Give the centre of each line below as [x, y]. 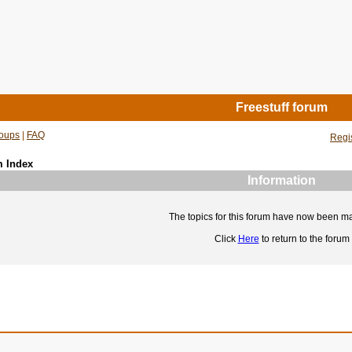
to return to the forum [304, 239]
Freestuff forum [282, 107]
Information [282, 180]
